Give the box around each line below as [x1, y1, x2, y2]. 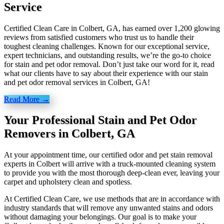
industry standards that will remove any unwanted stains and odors [4, 203, 213, 212]
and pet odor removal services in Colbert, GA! [4, 77, 150, 86]
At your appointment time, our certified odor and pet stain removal [4, 150, 212, 159]
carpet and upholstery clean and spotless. [4, 177, 132, 186]
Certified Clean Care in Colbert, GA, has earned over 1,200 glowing [4, 23, 220, 32]
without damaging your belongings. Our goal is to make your [4, 212, 196, 221]
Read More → [4, 94, 49, 103]
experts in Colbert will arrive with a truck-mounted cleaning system [4, 159, 215, 168]
